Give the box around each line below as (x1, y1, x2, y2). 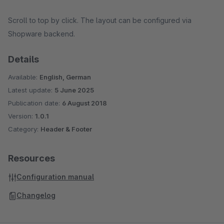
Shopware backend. (8, 29, 75, 38)
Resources (8, 153, 55, 163)
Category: (8, 125, 40, 133)
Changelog (16, 191, 55, 199)
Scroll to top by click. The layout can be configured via (8, 16, 191, 24)
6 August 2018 (62, 99, 107, 107)
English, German (39, 73, 91, 81)
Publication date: (8, 99, 62, 107)
